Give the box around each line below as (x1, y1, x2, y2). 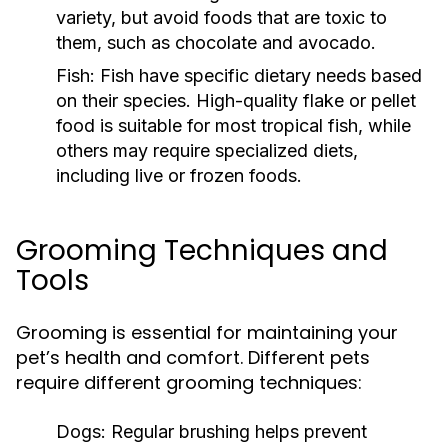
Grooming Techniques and (16, 231, 388, 270)
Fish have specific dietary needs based (95, 65, 422, 86)
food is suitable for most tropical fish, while (56, 115, 411, 136)
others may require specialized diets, (56, 140, 358, 161)
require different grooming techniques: (16, 370, 362, 395)
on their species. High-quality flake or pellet (56, 90, 416, 111)
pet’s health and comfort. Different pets (16, 345, 370, 370)
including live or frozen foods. (56, 165, 302, 186)
